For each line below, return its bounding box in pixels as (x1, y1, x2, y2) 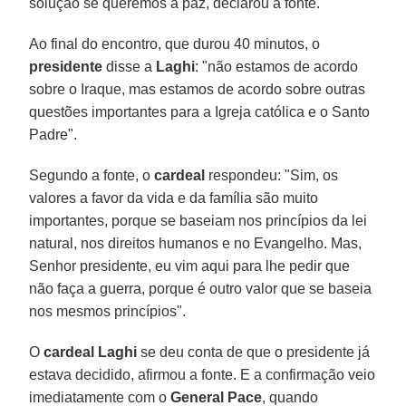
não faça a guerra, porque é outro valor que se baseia (29, 280, 372, 296)
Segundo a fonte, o (29, 167, 155, 183)
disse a (102, 58, 157, 74)
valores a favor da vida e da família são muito (29, 189, 319, 206)
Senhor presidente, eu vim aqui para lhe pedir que (29, 257, 351, 274)
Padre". (29, 126, 78, 142)
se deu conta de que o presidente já (137, 343, 371, 360)
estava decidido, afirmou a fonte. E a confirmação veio (29, 366, 376, 382)
